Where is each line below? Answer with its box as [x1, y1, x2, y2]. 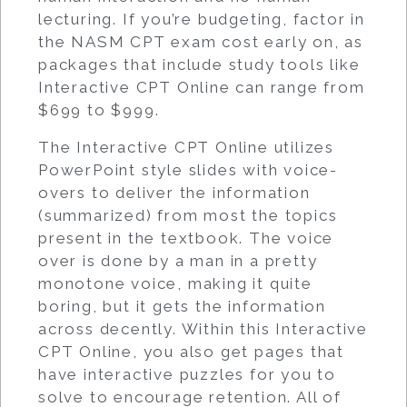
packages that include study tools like [38, 55, 361, 74]
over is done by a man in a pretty [38, 251, 318, 270]
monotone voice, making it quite [38, 273, 313, 293]
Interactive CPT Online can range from [38, 77, 365, 96]
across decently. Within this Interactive [38, 319, 368, 338]
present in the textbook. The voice [38, 228, 334, 247]
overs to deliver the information [38, 183, 311, 202]
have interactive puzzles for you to [38, 364, 336, 383]
